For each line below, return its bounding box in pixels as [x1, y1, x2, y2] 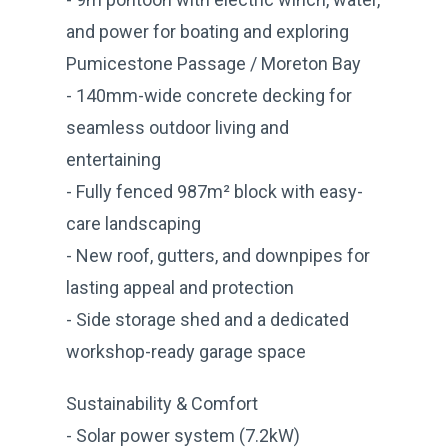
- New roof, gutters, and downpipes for [66, 244, 370, 266]
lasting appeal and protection [66, 276, 294, 298]
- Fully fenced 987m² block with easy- [66, 180, 363, 202]
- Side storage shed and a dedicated [66, 308, 349, 330]
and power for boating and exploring [66, 20, 349, 42]
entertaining [66, 148, 161, 170]
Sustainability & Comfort [66, 392, 258, 414]
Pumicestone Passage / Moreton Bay [66, 52, 361, 74]
